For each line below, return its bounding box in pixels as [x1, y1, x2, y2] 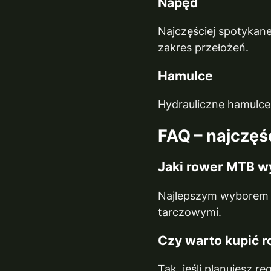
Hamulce [158, 68, 214, 83]
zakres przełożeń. [158, 41, 249, 54]
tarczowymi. [158, 205, 222, 218]
